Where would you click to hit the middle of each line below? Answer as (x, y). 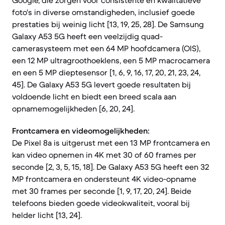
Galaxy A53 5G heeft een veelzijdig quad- (87, 36)
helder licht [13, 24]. (47, 215)
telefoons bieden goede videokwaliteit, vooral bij (101, 203)
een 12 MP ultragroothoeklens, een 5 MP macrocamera (111, 60)
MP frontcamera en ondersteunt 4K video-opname (104, 179)
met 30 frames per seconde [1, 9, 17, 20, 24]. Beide (102, 191)
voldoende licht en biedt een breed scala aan (94, 96)
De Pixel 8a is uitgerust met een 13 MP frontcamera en (111, 143)
